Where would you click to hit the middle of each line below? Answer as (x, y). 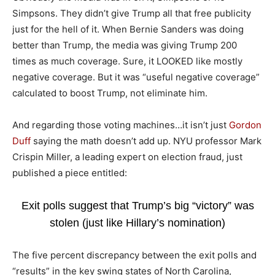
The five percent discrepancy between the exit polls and (134, 255)
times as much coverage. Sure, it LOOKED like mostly (127, 61)
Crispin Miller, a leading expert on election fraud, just (127, 157)
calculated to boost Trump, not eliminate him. (110, 93)
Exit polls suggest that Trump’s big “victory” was (137, 205)
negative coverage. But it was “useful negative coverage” (136, 77)
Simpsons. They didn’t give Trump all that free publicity (132, 13)
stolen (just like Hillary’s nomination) (137, 223)
